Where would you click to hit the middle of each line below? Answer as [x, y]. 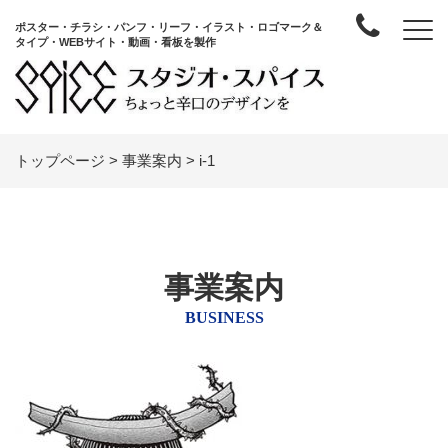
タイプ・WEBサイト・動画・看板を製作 [115, 42]
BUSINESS [224, 317]
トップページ [60, 160]
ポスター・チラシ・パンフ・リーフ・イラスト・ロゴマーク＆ [169, 27]
